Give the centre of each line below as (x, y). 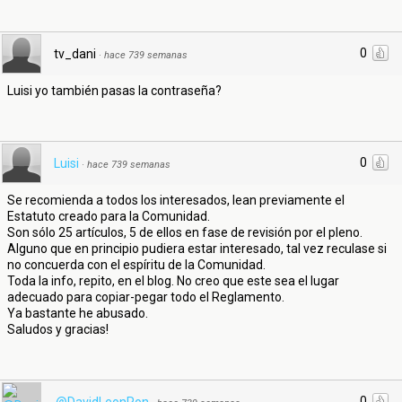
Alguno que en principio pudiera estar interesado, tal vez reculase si (197, 249)
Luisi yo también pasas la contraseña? (114, 91)
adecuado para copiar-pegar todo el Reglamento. (146, 297)
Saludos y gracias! (58, 329)
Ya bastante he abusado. (78, 313)
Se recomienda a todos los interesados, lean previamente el (176, 200)
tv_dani (75, 54)
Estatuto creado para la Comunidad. (109, 216)
